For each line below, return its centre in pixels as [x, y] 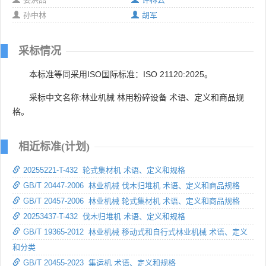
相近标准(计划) [54, 146]
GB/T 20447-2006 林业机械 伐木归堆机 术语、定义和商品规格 [132, 185]
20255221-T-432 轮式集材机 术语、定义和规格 [104, 170]
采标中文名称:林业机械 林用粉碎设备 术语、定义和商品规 [137, 97]
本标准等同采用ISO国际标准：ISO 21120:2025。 [121, 74]
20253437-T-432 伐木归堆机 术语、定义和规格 [104, 216]
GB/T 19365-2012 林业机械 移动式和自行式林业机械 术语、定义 [135, 232]
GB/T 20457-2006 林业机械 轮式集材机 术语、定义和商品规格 [132, 201]
